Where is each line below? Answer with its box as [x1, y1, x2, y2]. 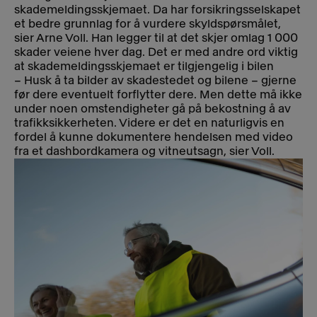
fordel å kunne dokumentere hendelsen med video [14, 131, 293, 144]
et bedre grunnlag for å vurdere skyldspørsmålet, [14, 18, 281, 30]
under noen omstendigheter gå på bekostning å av [14, 103, 291, 115]
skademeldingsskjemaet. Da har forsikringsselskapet [14, 4, 301, 16]
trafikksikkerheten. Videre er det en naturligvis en [14, 117, 284, 129]
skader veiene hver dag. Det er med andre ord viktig [14, 46, 298, 59]
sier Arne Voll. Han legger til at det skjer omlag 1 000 [14, 32, 298, 45]
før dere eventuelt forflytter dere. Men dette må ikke [14, 88, 302, 101]
